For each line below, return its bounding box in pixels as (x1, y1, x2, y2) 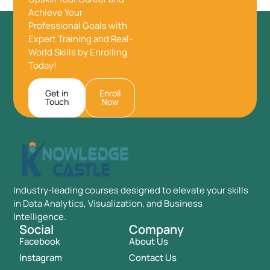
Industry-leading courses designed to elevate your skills (13, 183, 249, 196)
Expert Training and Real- (28, 33, 133, 45)
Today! (28, 59, 57, 72)
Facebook (19, 234, 61, 248)
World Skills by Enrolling (28, 46, 128, 58)
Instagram (19, 251, 63, 264)
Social (19, 221, 54, 237)
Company (128, 221, 184, 237)
